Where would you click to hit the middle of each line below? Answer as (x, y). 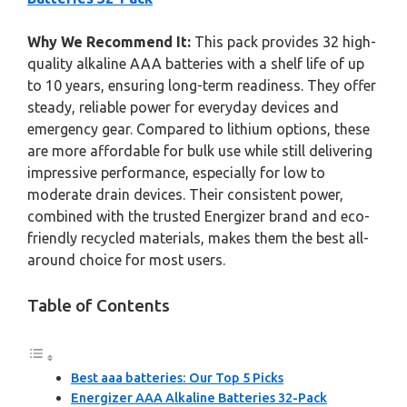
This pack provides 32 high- (283, 42)
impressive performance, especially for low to (176, 173)
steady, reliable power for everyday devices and (183, 107)
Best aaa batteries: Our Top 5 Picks (177, 377)
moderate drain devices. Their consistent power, (185, 194)
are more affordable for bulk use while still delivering (200, 151)
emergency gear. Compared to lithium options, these (199, 129)
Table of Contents (99, 305)
